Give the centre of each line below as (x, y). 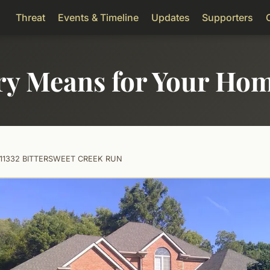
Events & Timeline (98, 17)
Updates (170, 17)
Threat (31, 17)
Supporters (228, 17)
